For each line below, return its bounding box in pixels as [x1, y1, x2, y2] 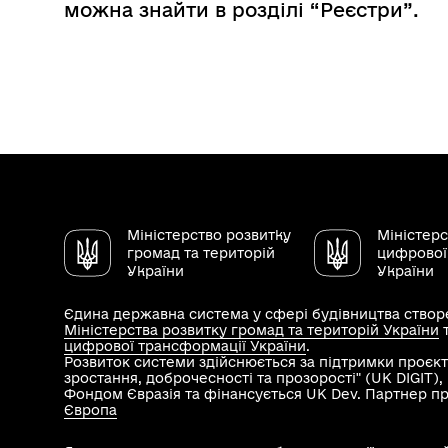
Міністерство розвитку [127, 227, 291, 243]
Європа [64, 402, 117, 418]
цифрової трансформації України [64, 338, 306, 354]
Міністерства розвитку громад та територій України [64, 322, 439, 338]
